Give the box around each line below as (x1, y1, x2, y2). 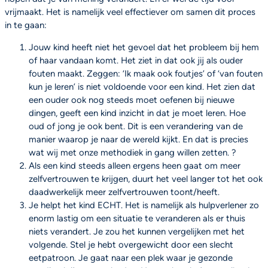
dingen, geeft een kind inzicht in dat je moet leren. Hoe (29, 107, 246, 118)
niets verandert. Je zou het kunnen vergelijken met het (29, 226, 245, 237)
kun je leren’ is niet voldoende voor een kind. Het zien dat (29, 81, 255, 92)
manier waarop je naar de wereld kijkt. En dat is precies (29, 133, 248, 145)
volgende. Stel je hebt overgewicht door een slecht (29, 239, 233, 250)
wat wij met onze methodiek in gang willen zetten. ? (29, 147, 236, 158)
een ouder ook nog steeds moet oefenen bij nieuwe (29, 94, 234, 105)
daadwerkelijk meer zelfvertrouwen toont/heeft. (29, 186, 222, 197)
